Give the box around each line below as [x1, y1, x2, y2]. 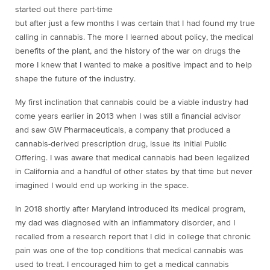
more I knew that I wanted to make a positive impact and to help [15, 61, 252, 70]
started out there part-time [15, 5, 113, 14]
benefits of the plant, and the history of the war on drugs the [15, 47, 240, 56]
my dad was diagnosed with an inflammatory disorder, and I [15, 219, 235, 228]
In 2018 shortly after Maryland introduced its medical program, [15, 205, 245, 214]
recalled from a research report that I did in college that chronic [15, 233, 251, 242]
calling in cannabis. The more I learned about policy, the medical [15, 33, 253, 42]
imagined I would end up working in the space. [15, 181, 191, 190]
